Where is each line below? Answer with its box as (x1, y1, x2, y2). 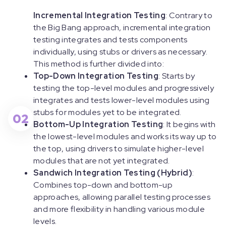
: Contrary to (165, 10, 212, 21)
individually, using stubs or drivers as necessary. (33, 46, 207, 57)
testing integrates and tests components (33, 34, 188, 45)
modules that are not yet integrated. (33, 155, 172, 166)
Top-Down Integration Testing (33, 71, 158, 81)
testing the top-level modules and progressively (33, 83, 214, 93)
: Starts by (158, 71, 195, 81)
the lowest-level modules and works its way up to (33, 131, 217, 142)
